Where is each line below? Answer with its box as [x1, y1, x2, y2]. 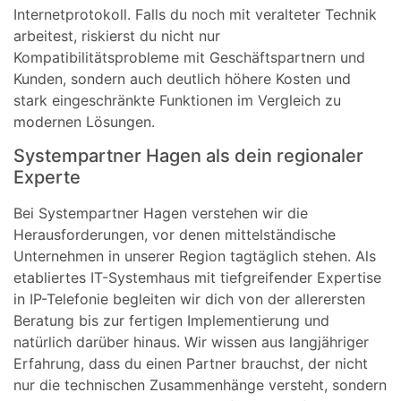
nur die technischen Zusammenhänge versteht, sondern [13, 376, 387, 395]
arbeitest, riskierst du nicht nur [13, 27, 220, 46]
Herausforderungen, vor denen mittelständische [13, 226, 336, 244]
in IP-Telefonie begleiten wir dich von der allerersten [13, 290, 365, 309]
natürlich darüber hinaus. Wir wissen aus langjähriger [13, 333, 369, 352]
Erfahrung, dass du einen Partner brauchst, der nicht [13, 354, 368, 373]
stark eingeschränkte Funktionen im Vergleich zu [13, 91, 341, 110]
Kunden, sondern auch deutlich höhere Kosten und [13, 70, 351, 89]
